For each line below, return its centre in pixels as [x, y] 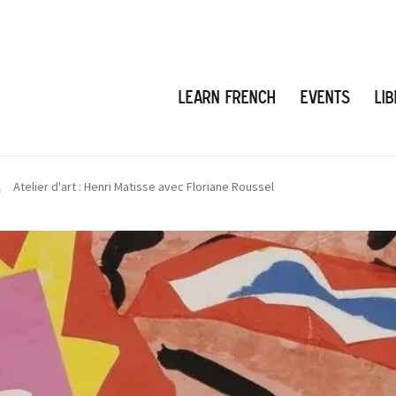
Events [325, 97]
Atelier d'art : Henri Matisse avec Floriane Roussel [144, 187]
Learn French [227, 97]
